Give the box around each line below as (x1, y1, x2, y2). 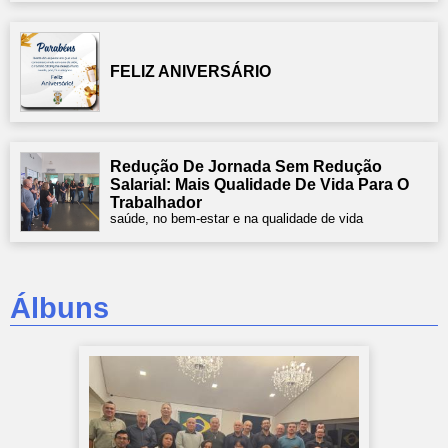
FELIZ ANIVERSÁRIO (110, 63, 271, 80)
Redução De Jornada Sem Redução (110, 158, 382, 175)
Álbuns (10, 292, 109, 324)
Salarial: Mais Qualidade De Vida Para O (110, 176, 409, 193)
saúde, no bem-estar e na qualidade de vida (110, 211, 363, 226)
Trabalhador (110, 194, 202, 211)
